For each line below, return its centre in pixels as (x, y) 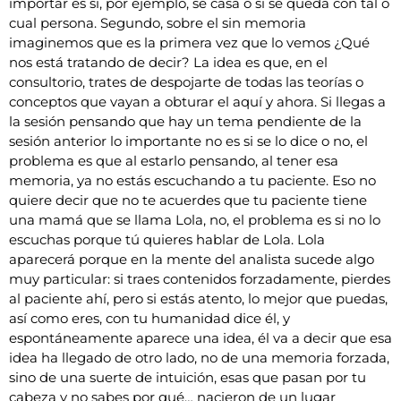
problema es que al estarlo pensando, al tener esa (174, 160)
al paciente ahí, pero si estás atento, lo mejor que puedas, (198, 298)
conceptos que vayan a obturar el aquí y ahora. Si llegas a (197, 101)
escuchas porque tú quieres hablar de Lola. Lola (167, 239)
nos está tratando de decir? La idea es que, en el (168, 62)
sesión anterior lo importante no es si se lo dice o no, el (188, 141)
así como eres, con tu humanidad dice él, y (149, 318)
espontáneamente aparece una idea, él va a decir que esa (200, 337)
